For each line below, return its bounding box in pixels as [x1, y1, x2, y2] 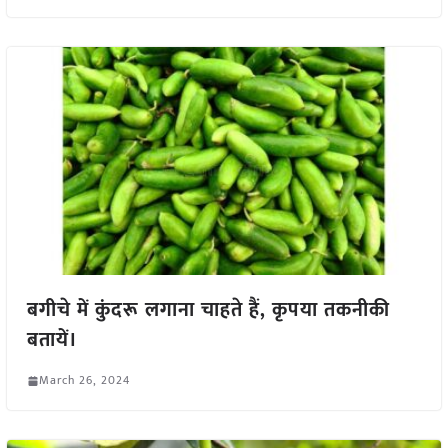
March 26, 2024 [38, 370, 130, 391]
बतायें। [26, 323, 78, 358]
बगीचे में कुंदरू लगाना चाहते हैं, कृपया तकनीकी [26, 293, 390, 328]
